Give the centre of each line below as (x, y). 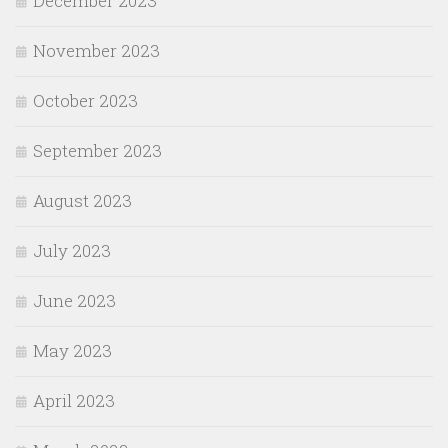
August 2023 (82, 201)
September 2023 (97, 151)
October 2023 (85, 101)
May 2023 (72, 351)
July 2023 (72, 251)
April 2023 (74, 401)
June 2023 (74, 301)
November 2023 (96, 51)
